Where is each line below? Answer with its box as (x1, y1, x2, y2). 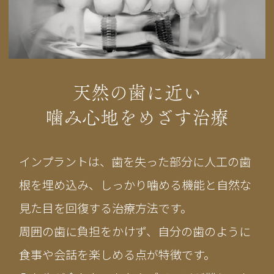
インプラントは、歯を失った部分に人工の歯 (19, 152, 251, 170)
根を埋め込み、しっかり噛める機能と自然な (19, 176, 252, 193)
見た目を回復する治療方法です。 (19, 199, 193, 217)
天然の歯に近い (73, 83, 201, 102)
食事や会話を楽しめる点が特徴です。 (19, 245, 216, 263)
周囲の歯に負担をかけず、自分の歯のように (19, 222, 251, 240)
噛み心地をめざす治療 (45, 108, 229, 127)
